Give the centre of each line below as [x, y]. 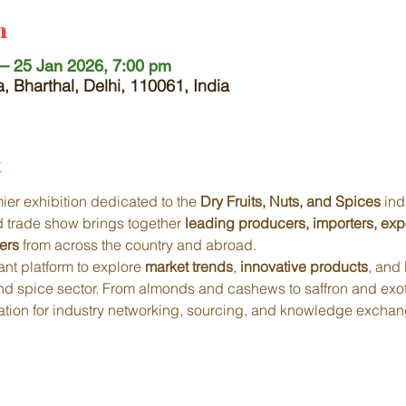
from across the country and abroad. [138, 245]
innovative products [304, 266]
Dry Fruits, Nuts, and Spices [290, 201]
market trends [189, 266]
